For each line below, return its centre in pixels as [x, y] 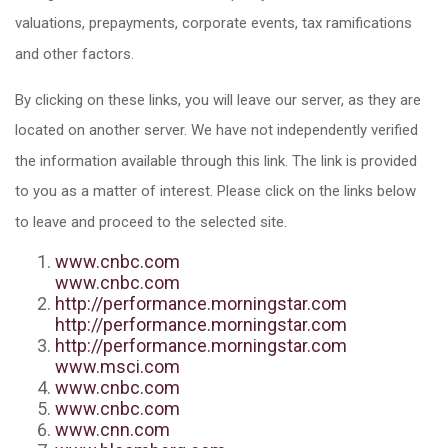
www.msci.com [117, 366]
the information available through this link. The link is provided [216, 160]
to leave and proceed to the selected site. [151, 221]
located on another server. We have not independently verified [216, 129]
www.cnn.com [112, 429]
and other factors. [74, 53]
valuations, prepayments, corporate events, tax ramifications [213, 22]
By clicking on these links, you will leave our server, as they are [218, 99]
